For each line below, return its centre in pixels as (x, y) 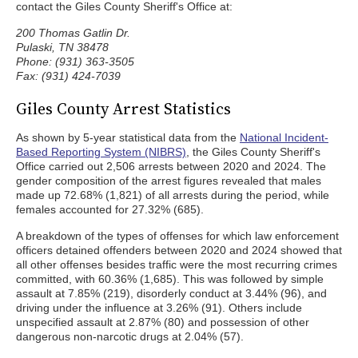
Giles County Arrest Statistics (123, 109)
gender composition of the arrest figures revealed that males (169, 181)
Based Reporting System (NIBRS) (101, 152)
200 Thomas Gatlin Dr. (73, 33)
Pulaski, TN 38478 (62, 47)
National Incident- (284, 137)
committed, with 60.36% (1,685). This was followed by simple (170, 279)
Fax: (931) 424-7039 (68, 76)
